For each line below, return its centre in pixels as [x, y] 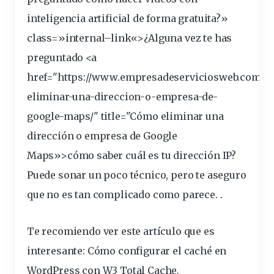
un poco [108, 175]
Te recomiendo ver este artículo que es [121, 231]
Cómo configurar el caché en [157, 251]
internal [85, 38]
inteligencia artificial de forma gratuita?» [128, 19]
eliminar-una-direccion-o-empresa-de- [122, 97]
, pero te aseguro [206, 175]
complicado [121, 195]
